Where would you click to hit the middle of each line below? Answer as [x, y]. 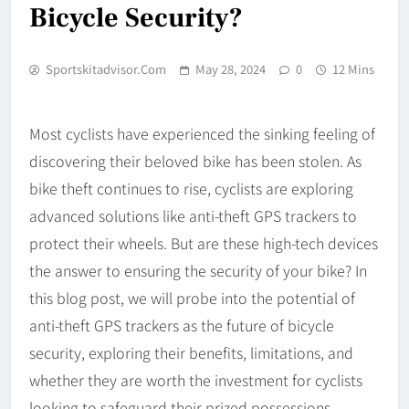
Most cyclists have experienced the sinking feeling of [202, 133]
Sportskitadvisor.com [106, 68]
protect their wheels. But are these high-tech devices [204, 242]
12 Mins [353, 68]
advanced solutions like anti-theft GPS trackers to [193, 215]
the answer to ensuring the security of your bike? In [198, 270]
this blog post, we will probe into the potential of [192, 297]
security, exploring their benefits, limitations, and [191, 352]
